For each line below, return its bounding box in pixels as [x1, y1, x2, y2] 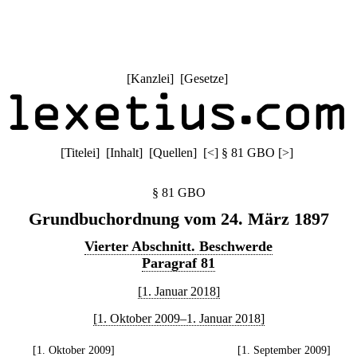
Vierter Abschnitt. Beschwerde [84, 238, 273, 254]
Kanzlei [130, 72, 170, 85]
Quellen [153, 146, 193, 159]
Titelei [65, 146, 96, 159]
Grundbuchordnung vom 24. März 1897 [28, 209, 329, 229]
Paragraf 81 [142, 255, 215, 271]
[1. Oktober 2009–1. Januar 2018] [92, 312, 265, 325]
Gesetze [183, 72, 224, 85]
